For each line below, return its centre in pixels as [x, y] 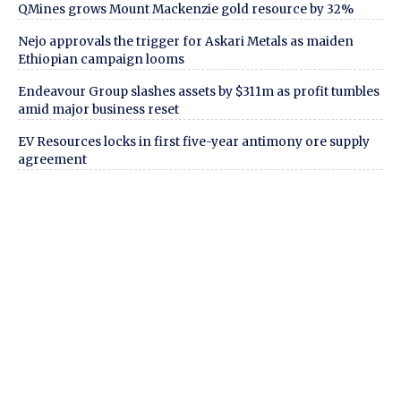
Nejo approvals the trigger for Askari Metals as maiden [186, 41]
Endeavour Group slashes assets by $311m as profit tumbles [199, 91]
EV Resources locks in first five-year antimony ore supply [194, 141]
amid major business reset [98, 109]
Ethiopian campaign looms [101, 59]
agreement [52, 159]
